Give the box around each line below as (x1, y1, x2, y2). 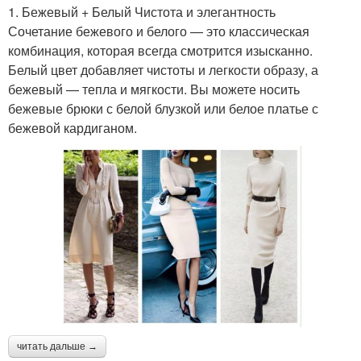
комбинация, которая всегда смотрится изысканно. (8, 41, 313, 60)
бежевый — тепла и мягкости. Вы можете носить (8, 80, 300, 98)
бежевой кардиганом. (8, 118, 137, 137)
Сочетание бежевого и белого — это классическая (8, 22, 309, 40)
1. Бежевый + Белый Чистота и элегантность (8, 2, 276, 21)
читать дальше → (17, 341, 98, 352)
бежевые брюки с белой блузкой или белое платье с (8, 99, 318, 118)
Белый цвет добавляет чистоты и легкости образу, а (8, 60, 318, 79)
